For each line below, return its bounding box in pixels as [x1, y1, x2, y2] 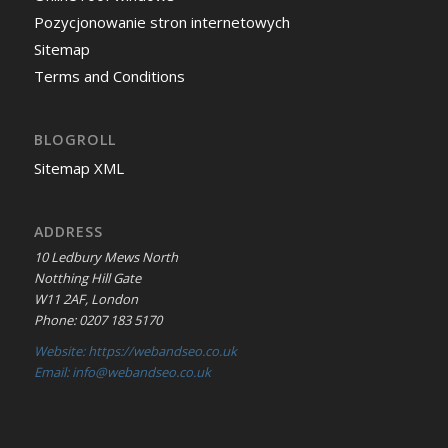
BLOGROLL [33, 129, 116, 149]
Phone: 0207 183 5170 [33, 311, 162, 330]
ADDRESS [33, 222, 103, 242]
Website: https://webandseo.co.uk [33, 342, 237, 361]
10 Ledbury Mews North [33, 248, 178, 267]
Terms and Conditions [33, 65, 185, 86]
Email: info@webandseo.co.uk [33, 363, 211, 382]
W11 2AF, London [33, 290, 138, 309]
